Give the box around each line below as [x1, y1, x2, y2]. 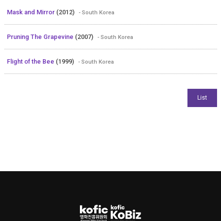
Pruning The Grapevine [6, 33, 75, 40]
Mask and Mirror [6, 8, 56, 16]
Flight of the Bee [6, 57, 56, 65]
